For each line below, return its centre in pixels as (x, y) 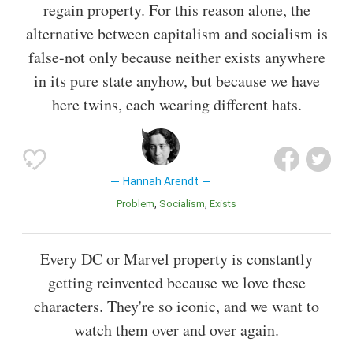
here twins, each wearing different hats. (176, 105)
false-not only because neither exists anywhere (176, 58)
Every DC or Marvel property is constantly (176, 258)
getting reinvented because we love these (176, 282)
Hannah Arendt (160, 182)
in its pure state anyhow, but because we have (176, 81)
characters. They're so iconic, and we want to (176, 306)
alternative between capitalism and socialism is (176, 34)
